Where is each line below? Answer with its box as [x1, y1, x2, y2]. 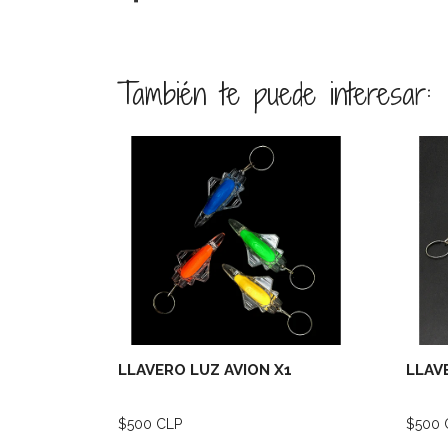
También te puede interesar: [117, 73, 431, 114]
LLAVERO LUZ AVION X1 [118, 360, 292, 379]
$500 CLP [118, 415, 182, 432]
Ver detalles [264, 250, 342, 267]
